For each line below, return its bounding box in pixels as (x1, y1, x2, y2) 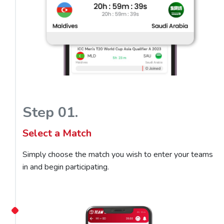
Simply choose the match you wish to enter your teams (22, 149, 213, 160)
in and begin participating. (22, 161, 109, 172)
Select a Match (22, 126, 91, 140)
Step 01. (22, 102, 78, 122)
